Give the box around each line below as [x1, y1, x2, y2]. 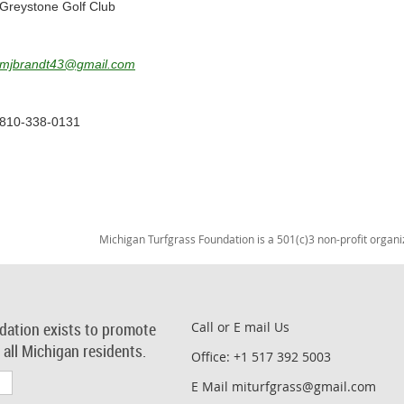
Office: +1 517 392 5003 [191, 347, 331, 365]
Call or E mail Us [191, 317, 289, 335]
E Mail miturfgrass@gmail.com [191, 377, 376, 395]
